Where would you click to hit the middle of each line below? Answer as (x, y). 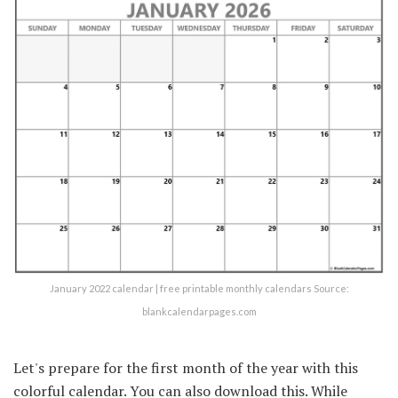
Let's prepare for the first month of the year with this (186, 367)
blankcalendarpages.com (199, 311)
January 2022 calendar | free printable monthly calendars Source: (199, 288)
